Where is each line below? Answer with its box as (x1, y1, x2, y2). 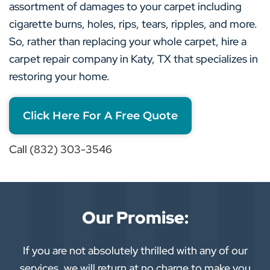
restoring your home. (9, 69, 110, 84)
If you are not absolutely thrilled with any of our (22, 243, 248, 258)
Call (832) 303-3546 (9, 142, 112, 157)
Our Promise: (81, 206, 189, 230)
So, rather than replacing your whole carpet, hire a (9, 34, 246, 49)
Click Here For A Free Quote (23, 109, 178, 123)
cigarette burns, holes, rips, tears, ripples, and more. (9, 17, 257, 31)
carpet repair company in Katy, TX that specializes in (9, 52, 258, 66)
